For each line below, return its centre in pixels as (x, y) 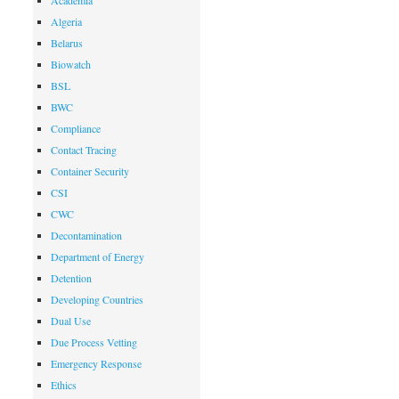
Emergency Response (97, 363)
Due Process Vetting (94, 342)
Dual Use (71, 321)
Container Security (90, 171)
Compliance (76, 128)
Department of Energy (98, 256)
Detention (72, 278)
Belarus (67, 43)
